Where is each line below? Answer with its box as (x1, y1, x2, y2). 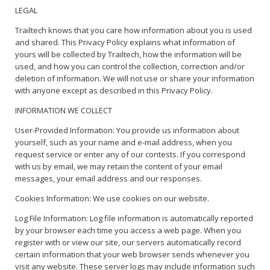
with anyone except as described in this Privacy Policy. (15, 85, 213, 96)
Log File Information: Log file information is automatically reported (15, 213, 253, 224)
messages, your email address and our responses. (15, 173, 202, 184)
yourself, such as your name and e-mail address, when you (15, 137, 232, 148)
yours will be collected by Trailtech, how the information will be (15, 49, 242, 60)
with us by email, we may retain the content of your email (15, 161, 222, 172)
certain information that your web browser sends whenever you (15, 249, 250, 260)
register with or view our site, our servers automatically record (15, 237, 241, 248)
